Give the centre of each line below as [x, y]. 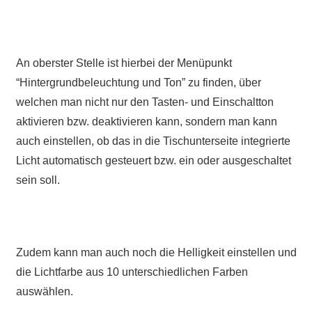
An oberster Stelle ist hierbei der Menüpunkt [124, 63]
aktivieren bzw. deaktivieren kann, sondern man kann [146, 122]
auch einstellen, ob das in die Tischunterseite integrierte [153, 141]
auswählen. [44, 292]
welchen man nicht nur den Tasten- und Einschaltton [145, 102]
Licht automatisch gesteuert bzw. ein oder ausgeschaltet [153, 161]
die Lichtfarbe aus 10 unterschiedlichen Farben [132, 272]
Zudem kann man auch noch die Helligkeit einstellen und [156, 253]
